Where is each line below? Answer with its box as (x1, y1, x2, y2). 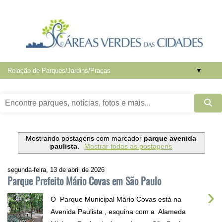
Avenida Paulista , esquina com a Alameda (51, 207, 186, 216)
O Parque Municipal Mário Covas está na (51, 195, 181, 203)
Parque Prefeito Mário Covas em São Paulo (7, 173, 161, 188)
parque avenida (144, 134, 196, 143)
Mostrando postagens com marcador (26, 134, 144, 143)
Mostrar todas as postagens (84, 142, 172, 151)
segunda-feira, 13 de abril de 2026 (7, 166, 105, 173)
